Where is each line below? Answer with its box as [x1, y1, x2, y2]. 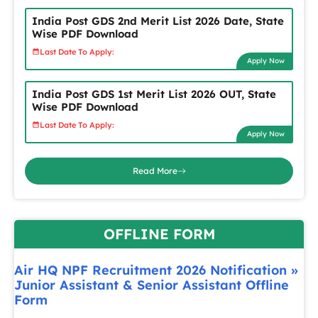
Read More [132, 165, 177, 176]
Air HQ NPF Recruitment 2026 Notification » [14, 262, 298, 278]
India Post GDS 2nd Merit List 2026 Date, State [32, 14, 284, 28]
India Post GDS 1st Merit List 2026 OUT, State [32, 87, 276, 101]
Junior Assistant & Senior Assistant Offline [14, 277, 289, 293]
